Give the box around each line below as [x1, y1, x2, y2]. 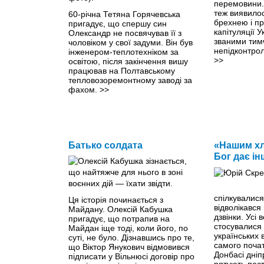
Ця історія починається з [68, 194, 163, 204]
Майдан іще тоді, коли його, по [68, 223, 188, 233]
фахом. [68, 84, 100, 94]
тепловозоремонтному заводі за [68, 75, 192, 85]
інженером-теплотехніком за [68, 47, 179, 57]
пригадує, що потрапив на [68, 213, 170, 223]
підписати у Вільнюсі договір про [68, 251, 194, 261]
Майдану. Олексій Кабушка [68, 204, 173, 214]
